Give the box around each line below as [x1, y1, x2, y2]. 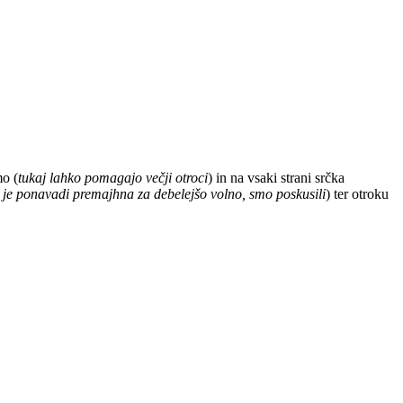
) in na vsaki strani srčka [208, 169, 345, 185]
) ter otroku [326, 185, 389, 201]
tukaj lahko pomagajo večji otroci [18, 169, 208, 185]
